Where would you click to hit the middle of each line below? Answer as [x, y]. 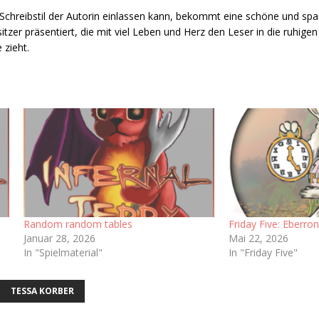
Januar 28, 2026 [59, 238]
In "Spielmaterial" [63, 252]
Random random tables [78, 224]
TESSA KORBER [43, 291]
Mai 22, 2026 [258, 238]
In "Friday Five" [263, 252]
